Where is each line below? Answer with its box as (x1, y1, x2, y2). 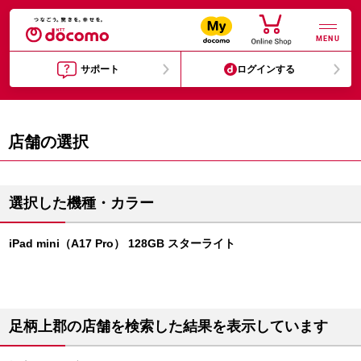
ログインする (237, 64, 296, 75)
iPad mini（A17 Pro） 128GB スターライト (9, 237, 235, 250)
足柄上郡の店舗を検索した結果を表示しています (9, 318, 328, 334)
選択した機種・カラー (9, 195, 154, 211)
